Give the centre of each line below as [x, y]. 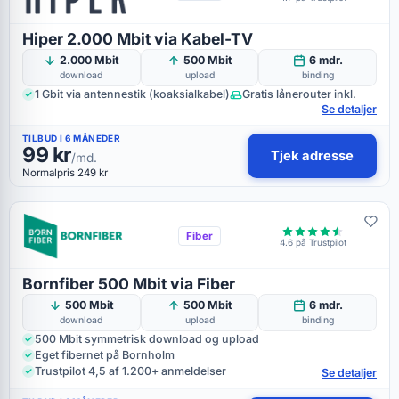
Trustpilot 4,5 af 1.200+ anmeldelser [130, 371]
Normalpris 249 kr [65, 173]
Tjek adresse [312, 156]
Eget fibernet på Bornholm [105, 355]
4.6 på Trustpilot [313, 242]
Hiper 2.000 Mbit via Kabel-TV [138, 39]
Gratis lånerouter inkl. [299, 94]
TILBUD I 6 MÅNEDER [72, 138]
